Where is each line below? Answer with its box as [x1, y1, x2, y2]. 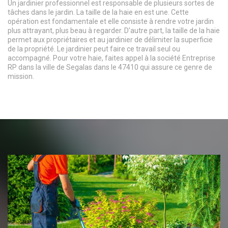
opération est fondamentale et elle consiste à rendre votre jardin [8, 17, 214, 25]
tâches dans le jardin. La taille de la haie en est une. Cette [8, 8, 189, 16]
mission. [8, 72, 34, 80]
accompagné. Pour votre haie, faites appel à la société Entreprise [8, 53, 215, 62]
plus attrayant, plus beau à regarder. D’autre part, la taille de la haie [8, 26, 220, 35]
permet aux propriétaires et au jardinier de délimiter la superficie [8, 35, 213, 44]
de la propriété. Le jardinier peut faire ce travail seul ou [8, 44, 180, 53]
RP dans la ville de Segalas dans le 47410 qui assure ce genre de [8, 63, 212, 71]
